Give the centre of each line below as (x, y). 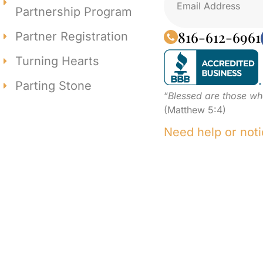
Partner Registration (71, 36)
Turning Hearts (57, 61)
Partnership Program (73, 11)
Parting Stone (53, 85)
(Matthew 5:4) (195, 109)
